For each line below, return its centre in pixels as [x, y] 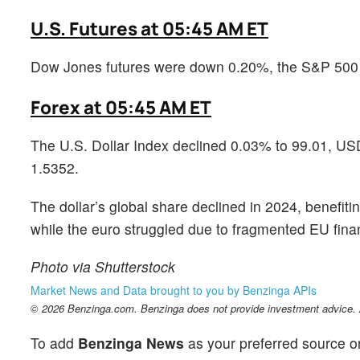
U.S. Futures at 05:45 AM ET [149, 29]
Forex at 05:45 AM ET [121, 108]
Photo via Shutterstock [103, 266]
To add [54, 342]
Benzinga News [131, 342]
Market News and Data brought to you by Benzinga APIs [174, 290]
